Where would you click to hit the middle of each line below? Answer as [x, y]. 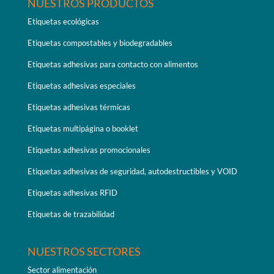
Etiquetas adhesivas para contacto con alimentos [113, 65]
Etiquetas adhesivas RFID [72, 193]
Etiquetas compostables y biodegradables [100, 43]
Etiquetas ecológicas [63, 22]
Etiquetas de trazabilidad [71, 214]
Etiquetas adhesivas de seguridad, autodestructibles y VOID [132, 172]
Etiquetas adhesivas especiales [81, 86]
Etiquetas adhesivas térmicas [79, 107]
